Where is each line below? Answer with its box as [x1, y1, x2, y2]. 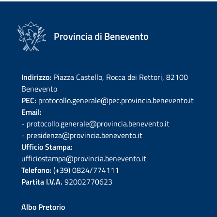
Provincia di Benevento [54, 29, 149, 44]
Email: [21, 106, 42, 118]
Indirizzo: [21, 71, 51, 83]
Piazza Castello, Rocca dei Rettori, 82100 [51, 71, 188, 83]
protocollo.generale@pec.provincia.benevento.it [38, 94, 194, 106]
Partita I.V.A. [21, 176, 62, 187]
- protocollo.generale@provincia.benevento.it [21, 118, 170, 129]
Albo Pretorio [21, 201, 65, 213]
